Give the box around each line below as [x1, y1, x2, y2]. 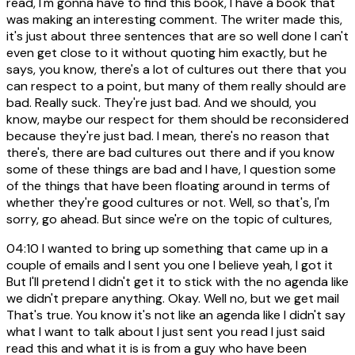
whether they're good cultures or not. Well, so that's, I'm [6, 194, 330, 212]
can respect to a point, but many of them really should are [6, 78, 346, 95]
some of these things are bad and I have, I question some [6, 161, 336, 178]
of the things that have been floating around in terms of [6, 177, 330, 195]
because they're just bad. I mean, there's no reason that [6, 128, 330, 145]
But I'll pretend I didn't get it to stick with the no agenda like [6, 273, 349, 291]
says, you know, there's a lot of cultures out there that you [6, 61, 346, 78]
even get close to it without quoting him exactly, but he [6, 44, 327, 62]
